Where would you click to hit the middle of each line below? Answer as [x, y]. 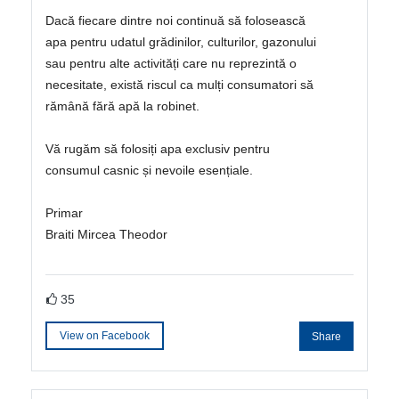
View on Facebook [105, 335]
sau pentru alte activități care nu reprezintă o [171, 63]
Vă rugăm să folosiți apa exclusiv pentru [158, 148]
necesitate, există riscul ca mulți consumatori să [179, 84]
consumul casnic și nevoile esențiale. [149, 170]
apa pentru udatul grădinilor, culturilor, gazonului [181, 41]
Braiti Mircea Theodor [106, 234]
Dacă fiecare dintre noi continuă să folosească [175, 20]
